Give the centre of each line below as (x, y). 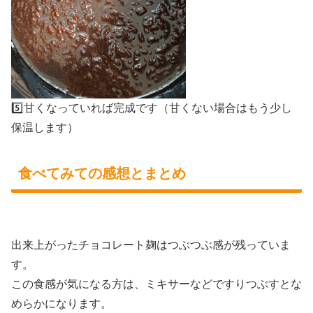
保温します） (45, 128)
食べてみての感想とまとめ (102, 174)
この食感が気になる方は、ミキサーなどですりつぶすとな (156, 284)
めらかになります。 (61, 303)
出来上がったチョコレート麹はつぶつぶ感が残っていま (151, 245)
